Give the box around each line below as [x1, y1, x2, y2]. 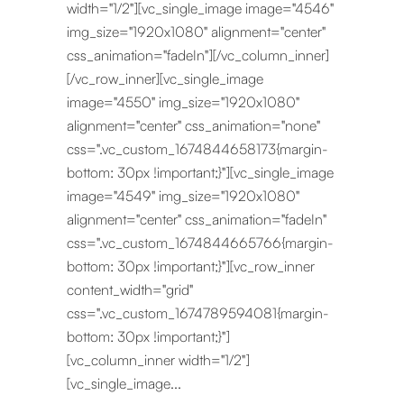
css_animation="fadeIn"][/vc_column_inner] [67, 46, 329, 64]
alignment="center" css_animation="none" [67, 116, 320, 134]
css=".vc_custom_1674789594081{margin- [67, 304, 329, 322]
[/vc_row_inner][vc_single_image [67, 69, 263, 87]
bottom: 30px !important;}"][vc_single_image [67, 163, 334, 181]
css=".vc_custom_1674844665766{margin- [67, 234, 334, 252]
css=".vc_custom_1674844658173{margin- [67, 140, 328, 158]
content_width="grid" [67, 280, 193, 298]
